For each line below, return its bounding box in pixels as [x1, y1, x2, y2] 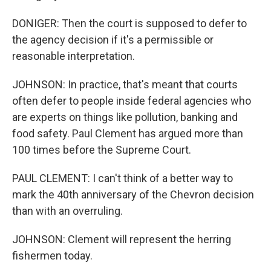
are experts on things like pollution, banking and [12, 111, 238, 123]
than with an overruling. [12, 204, 123, 217]
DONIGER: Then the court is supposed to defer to [12, 17, 247, 30]
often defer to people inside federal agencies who [12, 94, 251, 107]
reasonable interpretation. [12, 50, 135, 62]
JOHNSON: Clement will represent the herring [12, 233, 231, 246]
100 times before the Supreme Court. [12, 143, 191, 156]
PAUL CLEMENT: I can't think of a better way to [12, 172, 233, 184]
